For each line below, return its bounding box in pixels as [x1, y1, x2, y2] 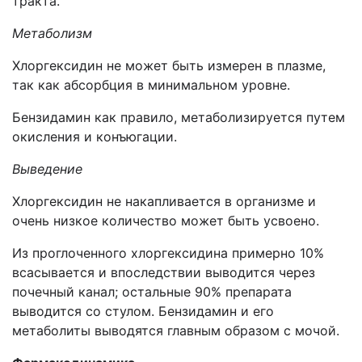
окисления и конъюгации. [12, 128, 177, 145]
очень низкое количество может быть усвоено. [12, 213, 319, 229]
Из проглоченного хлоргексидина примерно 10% [12, 245, 324, 261]
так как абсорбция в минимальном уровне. [12, 77, 290, 93]
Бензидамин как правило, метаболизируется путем [12, 109, 345, 125]
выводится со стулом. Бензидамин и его [12, 303, 274, 319]
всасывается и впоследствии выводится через [12, 264, 315, 280]
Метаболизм [12, 25, 92, 41]
